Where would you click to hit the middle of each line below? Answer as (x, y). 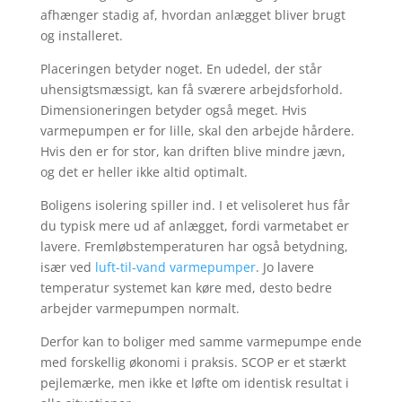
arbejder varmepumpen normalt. (140, 308)
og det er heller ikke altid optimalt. (144, 171)
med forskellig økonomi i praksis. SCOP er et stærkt (193, 362)
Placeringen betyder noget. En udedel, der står (181, 68)
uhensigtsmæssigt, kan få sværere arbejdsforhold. (191, 89)
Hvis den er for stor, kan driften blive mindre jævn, (192, 151)
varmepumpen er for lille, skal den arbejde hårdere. (197, 130)
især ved (67, 267)
